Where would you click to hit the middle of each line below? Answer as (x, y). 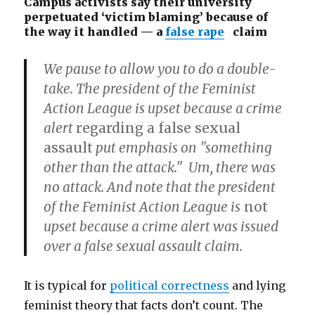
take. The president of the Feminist (150, 89)
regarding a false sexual (159, 128)
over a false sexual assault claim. (143, 246)
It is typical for (67, 285)
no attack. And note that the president (160, 187)
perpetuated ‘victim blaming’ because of (146, 17)
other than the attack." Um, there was (160, 167)
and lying (258, 285)
